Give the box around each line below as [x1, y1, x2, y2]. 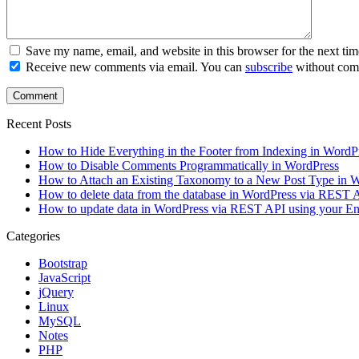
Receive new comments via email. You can [26, 59, 245, 74]
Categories [6, 228, 60, 243]
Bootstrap [38, 256, 87, 270]
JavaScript [38, 270, 91, 284]
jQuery [38, 284, 74, 299]
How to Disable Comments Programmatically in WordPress [38, 158, 339, 172]
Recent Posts [6, 116, 71, 131]
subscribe [245, 59, 292, 74]
